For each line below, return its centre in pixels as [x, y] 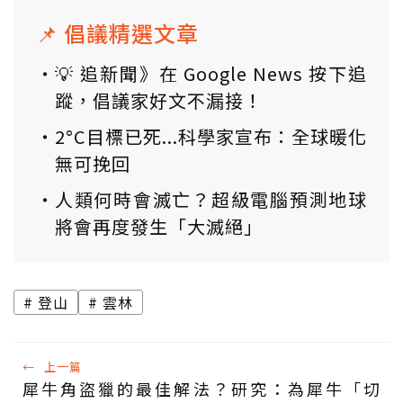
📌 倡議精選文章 [117, 33]
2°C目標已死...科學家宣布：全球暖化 [211, 137]
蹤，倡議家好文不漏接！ [159, 101]
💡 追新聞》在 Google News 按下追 [211, 74]
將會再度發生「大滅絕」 [159, 227]
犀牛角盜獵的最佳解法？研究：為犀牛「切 [201, 389]
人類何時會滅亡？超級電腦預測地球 [211, 200]
